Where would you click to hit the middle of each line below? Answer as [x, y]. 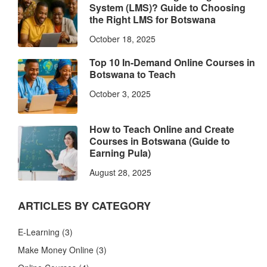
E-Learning [39, 232]
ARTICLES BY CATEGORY [84, 206]
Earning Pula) [120, 153]
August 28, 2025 [120, 173]
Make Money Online [56, 250]
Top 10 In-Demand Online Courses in [172, 63]
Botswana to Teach [133, 74]
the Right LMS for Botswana [153, 20]
